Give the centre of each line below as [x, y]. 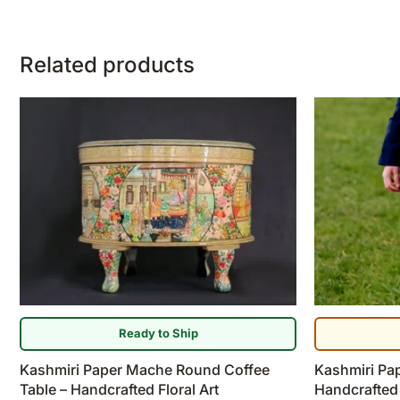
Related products [107, 65]
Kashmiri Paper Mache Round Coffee [145, 369]
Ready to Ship [158, 333]
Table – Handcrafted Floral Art [119, 389]
